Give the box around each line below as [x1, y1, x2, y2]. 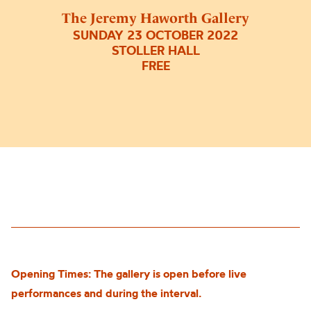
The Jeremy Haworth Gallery [62, 10, 249, 27]
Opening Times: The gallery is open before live [11, 267, 246, 280]
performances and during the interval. [11, 286, 201, 300]
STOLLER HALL [111, 42, 200, 59]
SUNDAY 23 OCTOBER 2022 [73, 27, 238, 44]
